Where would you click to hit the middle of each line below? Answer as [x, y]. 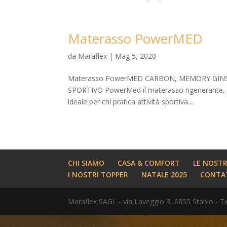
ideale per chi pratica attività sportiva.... [131, 102]
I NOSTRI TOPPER [98, 175]
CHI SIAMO [86, 163]
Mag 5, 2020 [136, 56]
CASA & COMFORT [149, 163]
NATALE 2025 [164, 175]
